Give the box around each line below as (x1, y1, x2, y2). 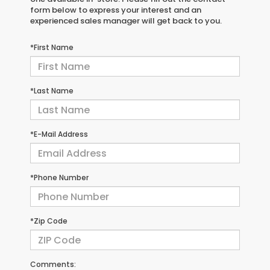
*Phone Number (30, 172, 89, 183)
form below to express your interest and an (30, 4, 201, 16)
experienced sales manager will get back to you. (30, 15, 222, 27)
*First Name (30, 42, 74, 53)
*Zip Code (30, 216, 67, 227)
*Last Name (30, 86, 74, 96)
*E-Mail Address (30, 129, 88, 140)
